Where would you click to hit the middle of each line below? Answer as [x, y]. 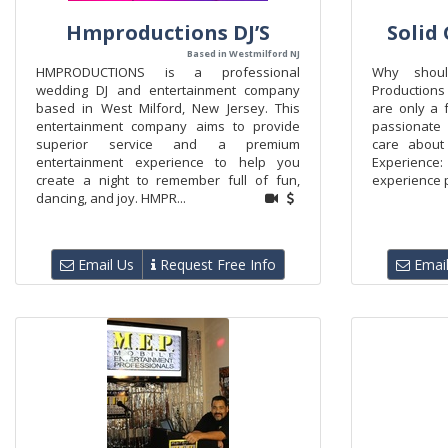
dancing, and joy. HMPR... [111, 198]
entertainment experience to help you [168, 162]
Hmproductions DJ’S [168, 32]
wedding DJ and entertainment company [168, 90]
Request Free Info [216, 264]
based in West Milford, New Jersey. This [168, 108]
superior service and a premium [168, 144]
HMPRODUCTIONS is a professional [168, 72]
